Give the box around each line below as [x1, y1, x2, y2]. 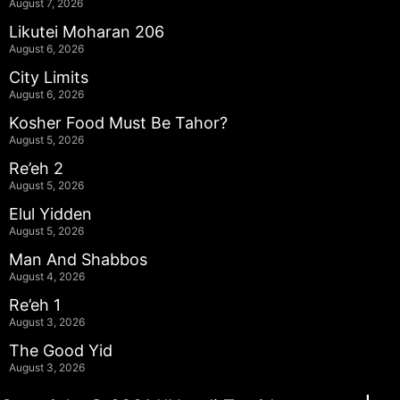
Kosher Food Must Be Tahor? [9, 112, 228, 132]
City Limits [9, 67, 88, 87]
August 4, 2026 [9, 269, 85, 283]
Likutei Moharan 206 [9, 21, 164, 41]
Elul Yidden [9, 204, 92, 223]
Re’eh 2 [9, 158, 63, 178]
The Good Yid [9, 340, 112, 360]
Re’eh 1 [9, 295, 61, 314]
